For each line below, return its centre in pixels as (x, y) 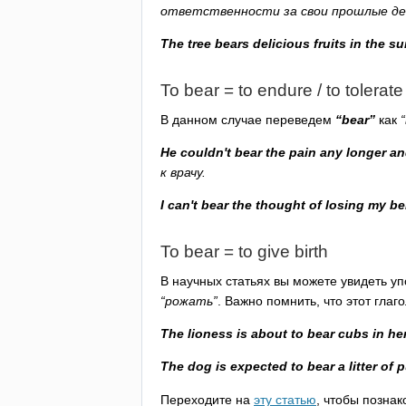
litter (363, 367)
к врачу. (183, 172)
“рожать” (189, 300)
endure (285, 91)
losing (345, 205)
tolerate (374, 91)
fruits (330, 44)
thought (280, 205)
